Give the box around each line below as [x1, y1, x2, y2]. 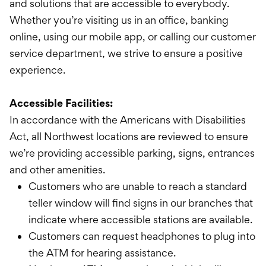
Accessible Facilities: [9, 97, 113, 110]
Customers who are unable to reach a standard [28, 180, 247, 193]
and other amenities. [9, 163, 105, 176]
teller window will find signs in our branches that [28, 197, 253, 210]
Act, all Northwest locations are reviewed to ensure [9, 130, 248, 143]
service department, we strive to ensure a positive [9, 47, 243, 60]
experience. [9, 64, 65, 77]
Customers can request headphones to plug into [28, 230, 255, 243]
